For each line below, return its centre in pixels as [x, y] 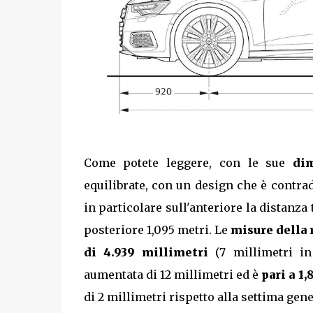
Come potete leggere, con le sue [188, 163]
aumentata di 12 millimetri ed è [173, 275]
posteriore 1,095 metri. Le [157, 230]
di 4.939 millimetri [146, 253]
